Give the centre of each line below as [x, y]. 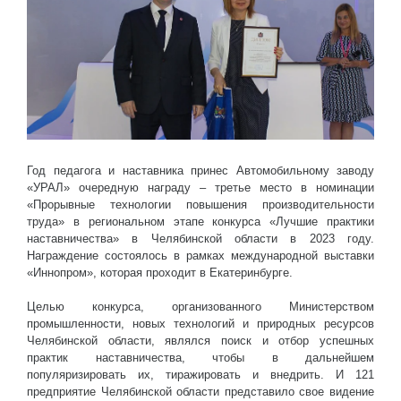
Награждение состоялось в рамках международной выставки [200, 255]
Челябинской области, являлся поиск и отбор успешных [200, 341]
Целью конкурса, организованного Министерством [200, 307]
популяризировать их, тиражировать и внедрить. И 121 [200, 375]
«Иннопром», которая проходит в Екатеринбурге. [160, 272]
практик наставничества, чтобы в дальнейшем [200, 358]
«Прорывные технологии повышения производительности [200, 204]
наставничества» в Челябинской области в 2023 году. [200, 238]
